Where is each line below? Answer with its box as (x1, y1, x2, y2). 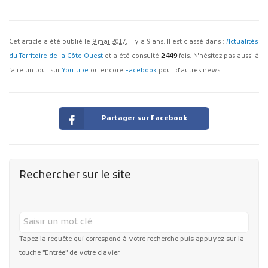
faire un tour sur (9, 67, 62, 75)
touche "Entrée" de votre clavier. (19, 249, 121, 258)
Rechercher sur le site (19, 169, 131, 183)
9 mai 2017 (92, 38, 126, 47)
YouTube (62, 67, 89, 75)
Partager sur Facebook (102, 114, 188, 123)
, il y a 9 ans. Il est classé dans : (126, 38, 226, 47)
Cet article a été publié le (9, 38, 92, 47)
